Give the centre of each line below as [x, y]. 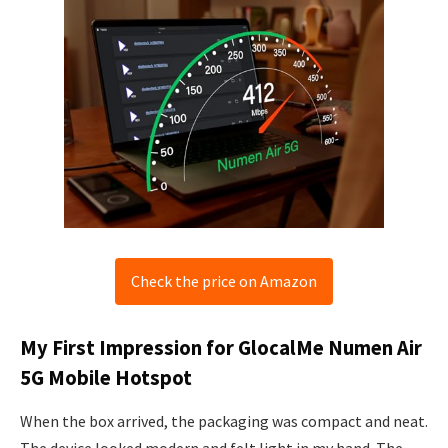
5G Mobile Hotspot [106, 377]
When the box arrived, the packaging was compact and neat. [224, 421]
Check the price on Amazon [224, 281]
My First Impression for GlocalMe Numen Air [221, 347]
